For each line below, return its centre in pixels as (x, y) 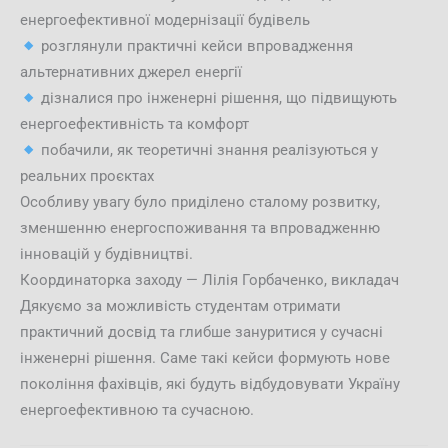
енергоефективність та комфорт (134, 124)
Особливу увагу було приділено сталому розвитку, (200, 202)
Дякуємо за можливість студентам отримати (180, 306)
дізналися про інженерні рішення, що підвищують (216, 98)
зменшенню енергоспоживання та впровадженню (200, 228)
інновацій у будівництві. (106, 254)
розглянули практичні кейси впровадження (194, 46)
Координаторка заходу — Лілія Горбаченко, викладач (209, 280)
